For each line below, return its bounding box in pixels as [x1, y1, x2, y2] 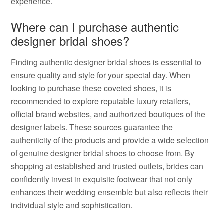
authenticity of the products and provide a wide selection [11, 134, 209, 146]
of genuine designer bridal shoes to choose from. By [11, 147, 195, 159]
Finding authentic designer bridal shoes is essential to [11, 56, 202, 68]
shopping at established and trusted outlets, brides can [11, 160, 204, 172]
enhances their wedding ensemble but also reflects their [11, 186, 208, 198]
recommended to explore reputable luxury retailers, [11, 95, 191, 107]
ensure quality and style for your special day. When [11, 69, 191, 81]
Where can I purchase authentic [11, 18, 179, 35]
